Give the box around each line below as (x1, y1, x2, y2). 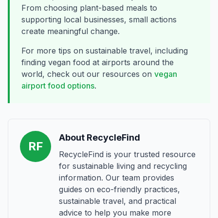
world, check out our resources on (21, 69, 154, 79)
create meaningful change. (21, 26, 120, 36)
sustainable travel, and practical (59, 196, 176, 206)
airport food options (21, 81, 94, 91)
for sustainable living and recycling (59, 161, 187, 171)
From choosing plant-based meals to (21, 3, 157, 13)
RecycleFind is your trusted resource (59, 149, 196, 159)
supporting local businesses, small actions (21, 15, 177, 24)
